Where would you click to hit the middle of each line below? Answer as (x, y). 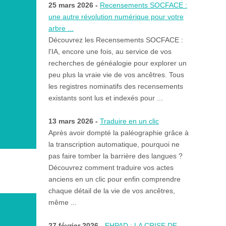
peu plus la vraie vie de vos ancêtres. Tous (116, 75)
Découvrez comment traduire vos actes (111, 168)
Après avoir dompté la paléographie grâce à (118, 133)
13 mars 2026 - (74, 121)
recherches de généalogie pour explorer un (117, 63)
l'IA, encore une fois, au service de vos (110, 52)
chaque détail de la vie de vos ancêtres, (111, 191)
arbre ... (61, 29)
